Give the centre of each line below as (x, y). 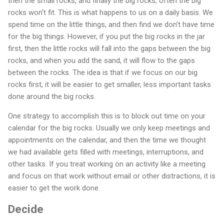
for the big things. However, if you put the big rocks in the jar (106, 36)
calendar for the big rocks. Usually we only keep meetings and (109, 128)
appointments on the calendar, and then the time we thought (107, 140)
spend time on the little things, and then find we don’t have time (111, 24)
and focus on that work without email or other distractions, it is (112, 176)
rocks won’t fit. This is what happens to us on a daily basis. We (110, 12)
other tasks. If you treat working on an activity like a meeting (107, 164)
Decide (26, 209)
